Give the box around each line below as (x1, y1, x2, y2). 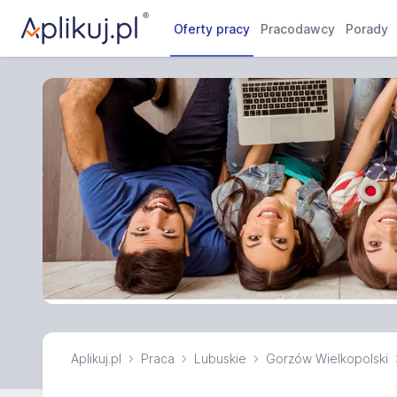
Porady (346, 21, 389, 36)
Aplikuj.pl (71, 350, 121, 366)
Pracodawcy (261, 21, 336, 36)
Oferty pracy (174, 21, 251, 36)
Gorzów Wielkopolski (266, 350, 388, 366)
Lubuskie (194, 350, 246, 366)
